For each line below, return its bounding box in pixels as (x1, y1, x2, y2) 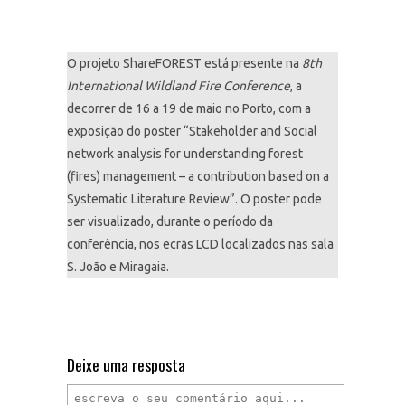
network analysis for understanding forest (67, 146, 303, 161)
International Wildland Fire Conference (67, 79, 290, 93)
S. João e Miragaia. (67, 259, 169, 274)
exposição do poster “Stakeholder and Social (67, 124, 317, 138)
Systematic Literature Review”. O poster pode (67, 192, 322, 206)
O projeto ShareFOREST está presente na (67, 56, 302, 71)
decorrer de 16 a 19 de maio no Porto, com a (67, 101, 311, 116)
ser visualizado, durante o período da (67, 214, 273, 229)
